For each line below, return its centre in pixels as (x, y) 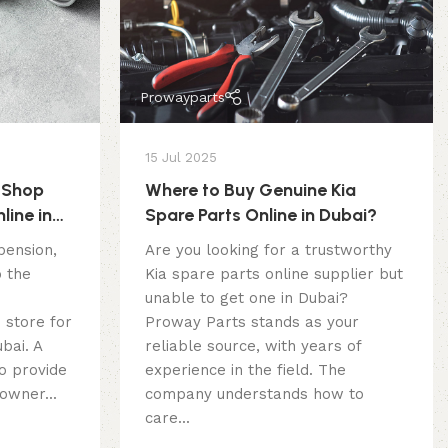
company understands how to (254, 394)
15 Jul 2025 (180, 158)
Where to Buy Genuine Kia (250, 190)
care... (167, 418)
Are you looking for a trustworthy (268, 250)
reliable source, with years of (252, 346)
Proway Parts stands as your (251, 322)
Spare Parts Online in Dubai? (260, 215)
